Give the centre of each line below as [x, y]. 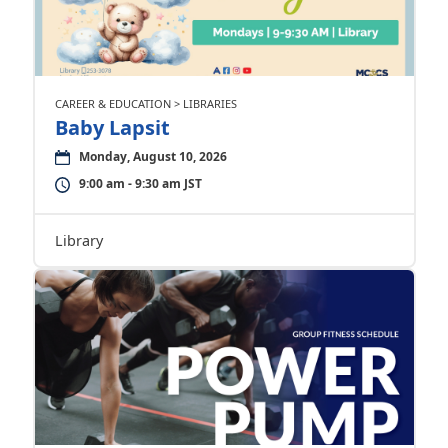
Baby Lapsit [112, 127]
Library [78, 240]
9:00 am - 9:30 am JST [140, 183]
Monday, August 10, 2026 [152, 156]
